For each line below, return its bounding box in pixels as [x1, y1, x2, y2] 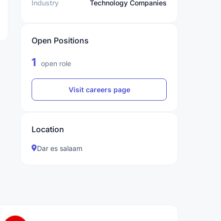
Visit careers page [68, 85, 130, 94]
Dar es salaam [37, 144, 82, 152]
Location [32, 124, 64, 134]
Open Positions [32, 36, 89, 45]
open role [39, 59, 71, 68]
